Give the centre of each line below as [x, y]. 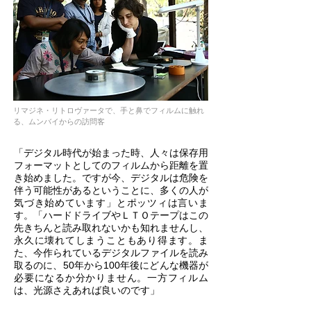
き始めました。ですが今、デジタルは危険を [111, 178]
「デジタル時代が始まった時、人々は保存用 [111, 153]
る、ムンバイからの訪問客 [59, 121]
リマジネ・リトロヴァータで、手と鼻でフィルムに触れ [109, 110]
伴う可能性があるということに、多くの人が [111, 190]
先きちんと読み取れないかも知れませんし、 [111, 228]
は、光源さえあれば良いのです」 [87, 290]
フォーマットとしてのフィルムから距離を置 [111, 165]
